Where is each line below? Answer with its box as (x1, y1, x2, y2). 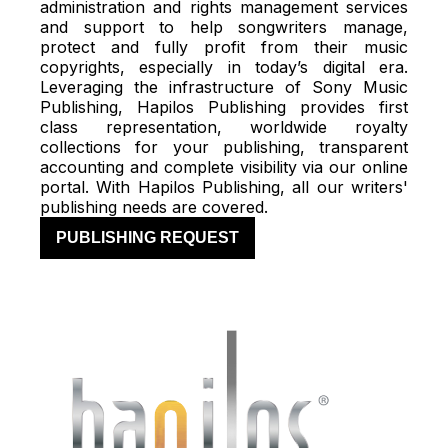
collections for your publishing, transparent (40, 136, 408, 157)
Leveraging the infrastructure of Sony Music (40, 76, 408, 97)
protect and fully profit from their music (40, 36, 408, 57)
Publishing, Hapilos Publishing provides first (40, 96, 408, 117)
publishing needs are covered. (40, 196, 273, 217)
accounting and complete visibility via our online (40, 156, 408, 177)
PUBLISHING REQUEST (56, 228, 239, 246)
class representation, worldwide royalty (40, 116, 408, 137)
